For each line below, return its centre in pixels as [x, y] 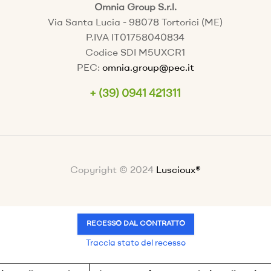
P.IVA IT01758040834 [135, 38]
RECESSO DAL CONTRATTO [135, 224]
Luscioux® [177, 171]
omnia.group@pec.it [148, 68]
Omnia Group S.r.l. [135, 8]
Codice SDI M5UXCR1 [135, 53]
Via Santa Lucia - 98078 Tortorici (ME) [135, 23]
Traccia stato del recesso [135, 243]
